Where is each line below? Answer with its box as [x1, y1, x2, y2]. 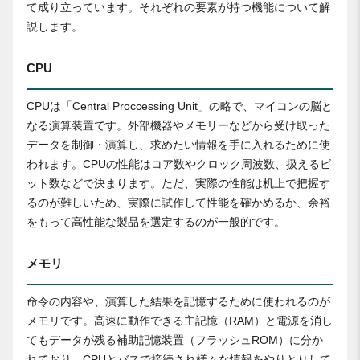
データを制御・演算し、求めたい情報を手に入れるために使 [27, 138, 330, 152]
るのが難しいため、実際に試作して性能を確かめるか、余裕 [27, 196, 330, 210]
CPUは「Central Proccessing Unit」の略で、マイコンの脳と [27, 100, 333, 113]
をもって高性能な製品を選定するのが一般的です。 [27, 215, 285, 229]
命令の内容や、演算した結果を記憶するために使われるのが [27, 295, 330, 309]
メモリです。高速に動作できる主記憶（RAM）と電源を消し [27, 314, 333, 328]
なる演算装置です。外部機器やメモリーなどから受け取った [27, 119, 330, 133]
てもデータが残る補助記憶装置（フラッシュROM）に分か [27, 333, 323, 347]
